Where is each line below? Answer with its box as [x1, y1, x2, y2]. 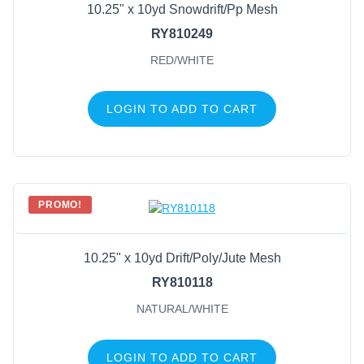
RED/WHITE [150, 53, 214, 67]
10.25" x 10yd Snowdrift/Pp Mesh [86, 2, 278, 16]
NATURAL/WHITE [136, 302, 228, 316]
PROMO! [38, 198, 83, 210]
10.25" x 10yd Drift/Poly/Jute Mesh [83, 251, 281, 266]
